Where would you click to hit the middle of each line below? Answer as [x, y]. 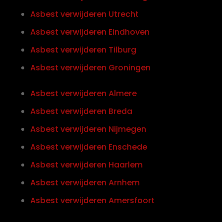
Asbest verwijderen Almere [83, 93]
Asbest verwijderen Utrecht [84, 14]
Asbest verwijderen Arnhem [85, 182]
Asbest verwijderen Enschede [88, 147]
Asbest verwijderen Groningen [90, 67]
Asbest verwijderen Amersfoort [92, 200]
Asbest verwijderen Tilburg [83, 50]
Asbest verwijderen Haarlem [86, 165]
